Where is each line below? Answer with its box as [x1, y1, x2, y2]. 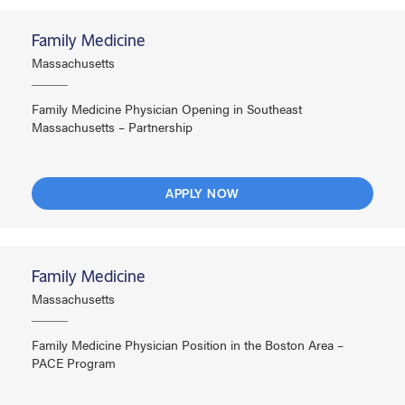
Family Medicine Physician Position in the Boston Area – [32, 335, 344, 354]
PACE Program [32, 353, 116, 372]
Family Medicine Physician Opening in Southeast [32, 99, 302, 118]
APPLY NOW [165, 184, 240, 202]
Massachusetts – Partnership [32, 118, 193, 137]
